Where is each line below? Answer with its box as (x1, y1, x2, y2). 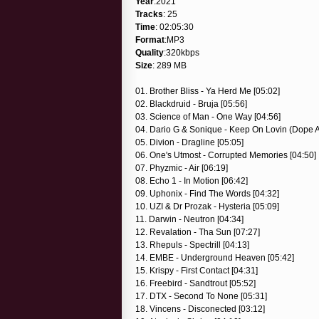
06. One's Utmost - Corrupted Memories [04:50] (135, 150, 316, 160)
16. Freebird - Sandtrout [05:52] (135, 278, 256, 288)
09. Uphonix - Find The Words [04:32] (135, 188, 279, 199)
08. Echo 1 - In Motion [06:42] (135, 175, 248, 186)
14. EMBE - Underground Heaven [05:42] (135, 252, 294, 263)
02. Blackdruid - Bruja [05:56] (135, 98, 247, 109)
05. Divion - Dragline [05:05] (135, 137, 244, 147)
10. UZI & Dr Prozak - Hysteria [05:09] (135, 201, 279, 211)
